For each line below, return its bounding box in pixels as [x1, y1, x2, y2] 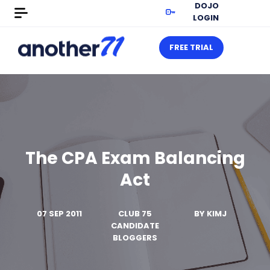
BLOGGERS [113, 232, 157, 243]
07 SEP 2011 [37, 208, 83, 219]
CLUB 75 [118, 208, 152, 219]
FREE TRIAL [169, 42, 213, 53]
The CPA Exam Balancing [25, 146, 245, 170]
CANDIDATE [111, 220, 159, 231]
